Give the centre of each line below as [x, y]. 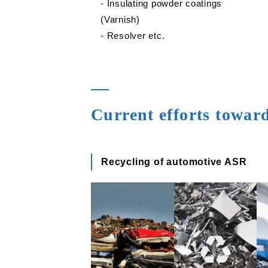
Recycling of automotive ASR [174, 162]
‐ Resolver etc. [133, 36]
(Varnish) [120, 20]
